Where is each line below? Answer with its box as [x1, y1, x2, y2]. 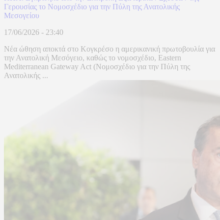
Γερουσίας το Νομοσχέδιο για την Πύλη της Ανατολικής [4, 2, 180, 11]
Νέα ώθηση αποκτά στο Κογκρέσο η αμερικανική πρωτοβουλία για [4, 45, 215, 54]
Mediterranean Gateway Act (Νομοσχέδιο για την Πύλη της [4, 62, 190, 71]
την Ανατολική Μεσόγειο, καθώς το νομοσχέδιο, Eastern [4, 54, 181, 62]
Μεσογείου [4, 11, 39, 20]
